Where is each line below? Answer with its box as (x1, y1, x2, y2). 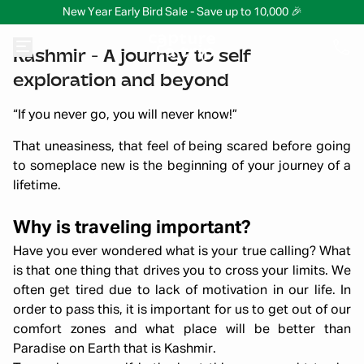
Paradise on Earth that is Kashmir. (13, 343, 216, 356)
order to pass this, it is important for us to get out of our (13, 304, 351, 317)
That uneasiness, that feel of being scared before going (13, 141, 351, 154)
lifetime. (13, 180, 61, 193)
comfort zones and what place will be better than (13, 323, 351, 336)
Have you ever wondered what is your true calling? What (13, 245, 351, 258)
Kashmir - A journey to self (13, 45, 251, 67)
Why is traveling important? (13, 219, 250, 237)
